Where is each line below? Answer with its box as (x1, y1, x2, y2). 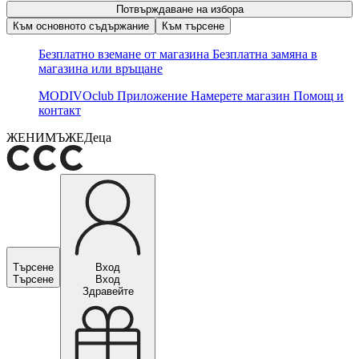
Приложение (117, 89, 191, 103)
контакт (38, 103, 81, 117)
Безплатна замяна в (212, 47, 317, 61)
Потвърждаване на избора (115, 3, 244, 15)
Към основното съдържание (13, 20, 149, 32)
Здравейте (82, 285, 134, 297)
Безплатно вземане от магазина (38, 47, 212, 61)
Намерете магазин (191, 89, 293, 103)
